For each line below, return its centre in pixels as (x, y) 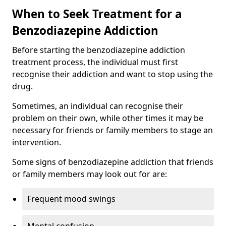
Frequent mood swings (71, 199)
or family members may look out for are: (90, 174)
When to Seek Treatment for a (97, 14)
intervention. (37, 142)
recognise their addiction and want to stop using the (112, 74)
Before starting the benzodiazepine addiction (99, 50)
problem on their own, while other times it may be (108, 118)
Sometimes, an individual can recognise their (98, 106)
